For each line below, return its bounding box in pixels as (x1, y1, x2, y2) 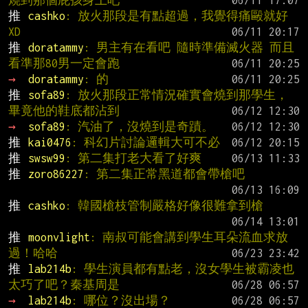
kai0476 (27, 135, 71, 148)
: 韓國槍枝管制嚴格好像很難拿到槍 (65, 199, 263, 212)
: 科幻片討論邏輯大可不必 (71, 135, 220, 148)
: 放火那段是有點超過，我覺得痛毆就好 (65, 9, 288, 22)
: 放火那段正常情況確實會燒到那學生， (65, 88, 288, 101)
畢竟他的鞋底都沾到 (8, 104, 120, 117)
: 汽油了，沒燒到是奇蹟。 (65, 120, 214, 133)
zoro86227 (27, 167, 84, 180)
